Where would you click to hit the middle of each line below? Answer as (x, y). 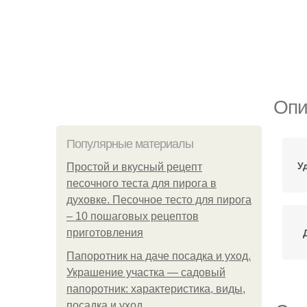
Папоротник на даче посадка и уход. (159, 256)
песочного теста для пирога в (142, 183)
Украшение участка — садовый (146, 272)
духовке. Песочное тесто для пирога (159, 200)
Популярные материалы (130, 144)
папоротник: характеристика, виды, (156, 289)
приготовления (105, 233)
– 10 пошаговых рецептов (133, 216)
